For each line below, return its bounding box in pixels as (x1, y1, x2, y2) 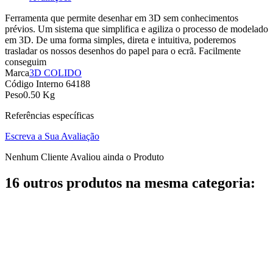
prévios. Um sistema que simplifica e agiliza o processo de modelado (5, 24, 268, 35)
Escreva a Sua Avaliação (5, 131, 99, 142)
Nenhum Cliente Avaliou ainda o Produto (5, 152, 164, 163)
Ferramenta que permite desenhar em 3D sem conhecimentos (5, 13, 238, 24)
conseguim (5, 57, 46, 68)
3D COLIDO (29, 68, 82, 79)
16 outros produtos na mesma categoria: (5, 175, 255, 191)
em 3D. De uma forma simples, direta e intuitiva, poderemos (5, 35, 236, 46)
